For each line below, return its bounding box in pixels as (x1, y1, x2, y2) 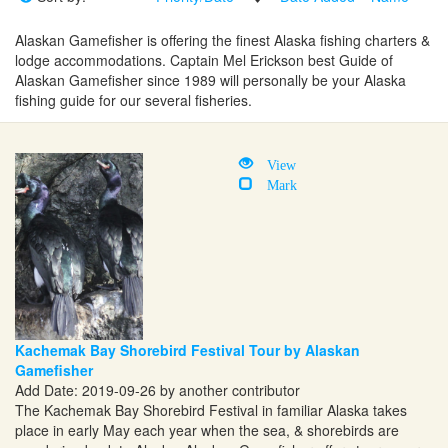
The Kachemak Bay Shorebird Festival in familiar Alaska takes (15, 399, 407, 420)
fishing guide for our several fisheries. (15, 89, 252, 110)
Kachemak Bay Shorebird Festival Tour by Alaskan (15, 339, 360, 360)
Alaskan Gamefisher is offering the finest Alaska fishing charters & (15, 29, 430, 50)
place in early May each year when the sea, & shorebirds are (15, 419, 399, 440)
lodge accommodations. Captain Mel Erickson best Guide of (15, 49, 393, 70)
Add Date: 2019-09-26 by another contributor (15, 379, 300, 400)
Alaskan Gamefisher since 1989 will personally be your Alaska (15, 69, 406, 90)
